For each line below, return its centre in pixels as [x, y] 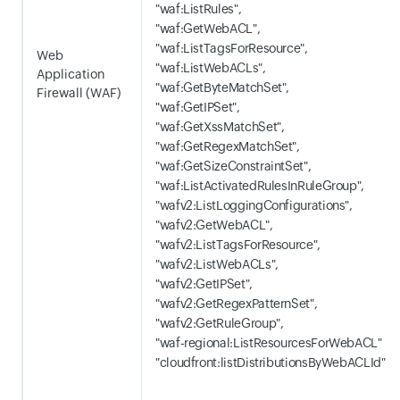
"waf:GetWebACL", [208, 29]
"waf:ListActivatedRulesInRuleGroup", [260, 186]
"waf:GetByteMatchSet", [223, 87]
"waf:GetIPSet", [198, 107]
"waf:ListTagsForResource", [232, 48]
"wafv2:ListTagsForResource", [238, 245]
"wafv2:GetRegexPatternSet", [237, 304]
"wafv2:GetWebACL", [214, 225]
